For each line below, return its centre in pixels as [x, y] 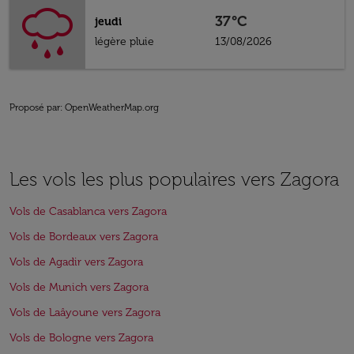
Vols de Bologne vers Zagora [81, 338]
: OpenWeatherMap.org [109, 107]
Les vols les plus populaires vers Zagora [174, 179]
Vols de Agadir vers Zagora [76, 262]
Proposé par [35, 107]
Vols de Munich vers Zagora [79, 287]
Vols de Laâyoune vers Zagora [85, 313]
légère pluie [124, 41]
